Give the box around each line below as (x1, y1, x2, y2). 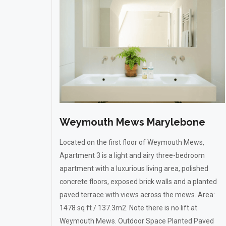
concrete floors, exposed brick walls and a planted (60, 178, 217, 186)
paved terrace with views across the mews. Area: (60, 191, 215, 199)
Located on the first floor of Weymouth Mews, (60, 138, 204, 146)
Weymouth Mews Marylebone (60, 116, 205, 128)
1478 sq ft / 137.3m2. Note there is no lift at (60, 204, 197, 212)
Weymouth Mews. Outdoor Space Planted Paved (60, 217, 214, 225)
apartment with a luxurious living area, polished (60, 164, 208, 173)
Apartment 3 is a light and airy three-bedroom (60, 151, 205, 159)
